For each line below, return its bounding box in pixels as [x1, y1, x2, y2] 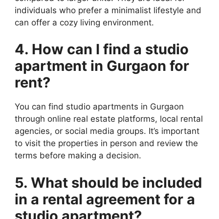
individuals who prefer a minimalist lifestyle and [15, 5, 201, 15]
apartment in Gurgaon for [15, 57, 189, 75]
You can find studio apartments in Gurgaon [15, 102, 184, 112]
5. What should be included [15, 174, 202, 191]
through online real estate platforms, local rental [15, 114, 203, 124]
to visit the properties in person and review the [15, 138, 198, 149]
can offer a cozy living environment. [15, 17, 154, 27]
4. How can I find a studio [15, 41, 189, 58]
